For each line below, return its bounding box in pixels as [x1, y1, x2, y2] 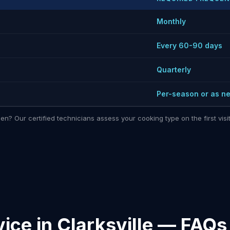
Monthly [157, 17, 186, 26]
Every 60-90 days [157, 41, 222, 50]
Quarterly [157, 65, 191, 74]
